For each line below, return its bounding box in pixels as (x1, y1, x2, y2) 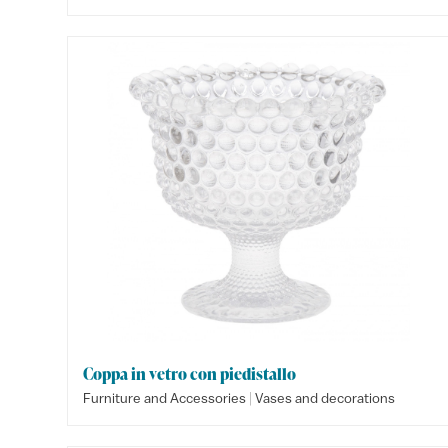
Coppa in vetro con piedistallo (83, 363, 297, 385)
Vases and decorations (255, 390, 396, 406)
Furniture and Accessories (83, 390, 247, 406)
